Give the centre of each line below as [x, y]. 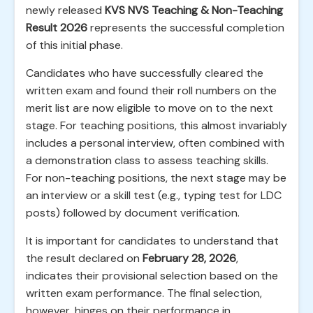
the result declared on [84, 258]
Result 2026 [57, 28]
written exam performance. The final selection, [144, 293]
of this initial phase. [74, 45]
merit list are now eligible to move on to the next [150, 108]
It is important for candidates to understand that [152, 241]
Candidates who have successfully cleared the [145, 73]
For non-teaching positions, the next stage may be [156, 178]
